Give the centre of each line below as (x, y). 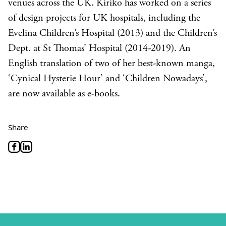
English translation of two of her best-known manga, (111, 64)
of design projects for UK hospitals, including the (104, 18)
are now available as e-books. (64, 94)
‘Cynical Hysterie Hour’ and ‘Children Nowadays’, (108, 79)
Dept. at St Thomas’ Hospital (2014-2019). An (99, 49)
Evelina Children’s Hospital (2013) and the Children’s (112, 34)
